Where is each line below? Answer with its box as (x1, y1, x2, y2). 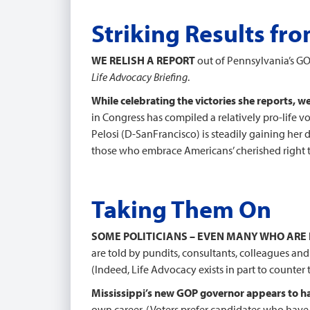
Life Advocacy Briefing (91, 70, 188, 84)
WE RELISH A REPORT (91, 53, 195, 67)
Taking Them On (91, 192, 271, 224)
